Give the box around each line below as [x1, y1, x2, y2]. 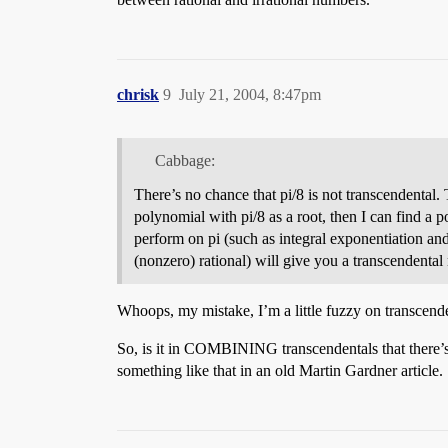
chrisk [117, 85, 159, 103]
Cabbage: [154, 152, 215, 170]
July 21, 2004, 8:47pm [179, 85, 321, 103]
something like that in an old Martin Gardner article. [117, 362, 443, 380]
